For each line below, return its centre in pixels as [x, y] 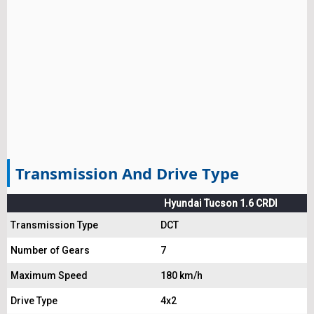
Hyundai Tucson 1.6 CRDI [221, 204]
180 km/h [182, 276]
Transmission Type [54, 225]
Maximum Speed [49, 276]
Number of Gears [50, 251]
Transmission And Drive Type [127, 173]
